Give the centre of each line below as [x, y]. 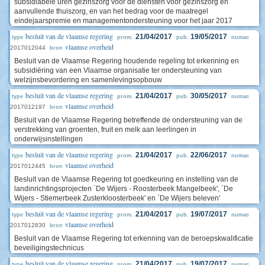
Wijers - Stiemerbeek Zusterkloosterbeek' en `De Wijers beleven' [117, 198]
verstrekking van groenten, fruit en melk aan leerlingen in [105, 130]
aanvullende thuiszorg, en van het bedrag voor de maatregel [111, 11]
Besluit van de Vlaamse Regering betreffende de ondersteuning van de [128, 120]
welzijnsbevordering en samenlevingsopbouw [88, 80]
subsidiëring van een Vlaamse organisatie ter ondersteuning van [118, 70]
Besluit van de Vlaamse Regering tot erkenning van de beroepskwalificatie [134, 238]
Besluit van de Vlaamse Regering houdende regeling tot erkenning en [127, 61]
